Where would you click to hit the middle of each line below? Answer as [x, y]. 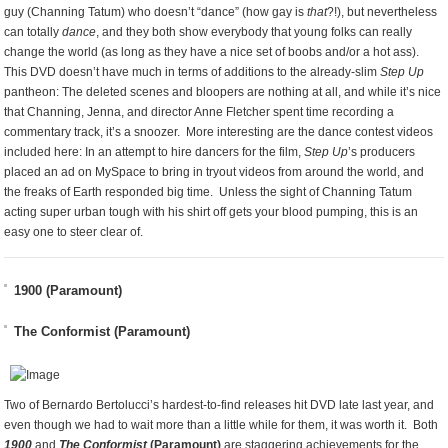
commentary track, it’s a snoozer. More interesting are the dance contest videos [219, 132]
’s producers [382, 152]
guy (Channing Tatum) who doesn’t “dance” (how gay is [156, 12]
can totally [33, 32]
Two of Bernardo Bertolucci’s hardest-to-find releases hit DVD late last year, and [219, 405]
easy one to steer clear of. [74, 232]
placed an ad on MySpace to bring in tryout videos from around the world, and [214, 172]
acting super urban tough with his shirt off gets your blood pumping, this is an [211, 212]
